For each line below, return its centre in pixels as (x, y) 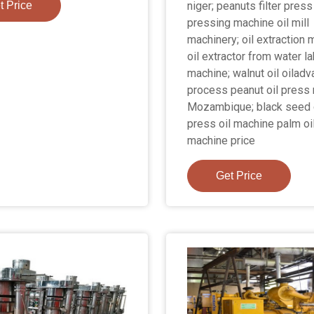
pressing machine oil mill (248, 23)
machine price (221, 141)
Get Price (239, 176)
